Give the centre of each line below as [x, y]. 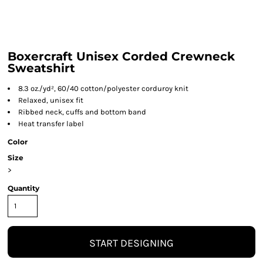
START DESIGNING [131, 243]
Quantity [23, 188]
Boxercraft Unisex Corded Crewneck [121, 56]
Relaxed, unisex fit [51, 100]
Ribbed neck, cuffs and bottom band [82, 112]
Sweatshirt [41, 68]
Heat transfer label [51, 124]
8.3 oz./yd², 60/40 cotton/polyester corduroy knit [103, 88]
